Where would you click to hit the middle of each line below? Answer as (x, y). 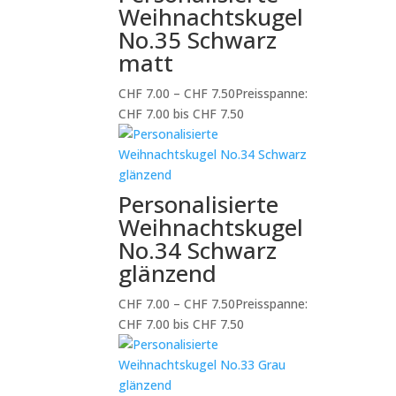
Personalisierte (199, 204)
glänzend (168, 273)
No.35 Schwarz (198, 40)
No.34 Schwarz (198, 250)
